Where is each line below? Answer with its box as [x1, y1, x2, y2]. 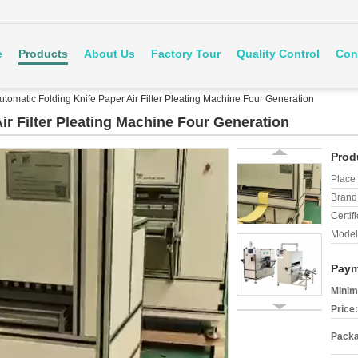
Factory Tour [151, 47, 221, 60]
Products [18, 47, 68, 60]
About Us [84, 47, 135, 60]
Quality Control [237, 47, 320, 60]
